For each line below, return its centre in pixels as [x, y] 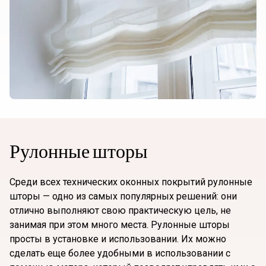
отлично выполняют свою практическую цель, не [120, 211]
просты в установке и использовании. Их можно [118, 239]
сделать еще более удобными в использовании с [120, 254]
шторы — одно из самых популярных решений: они [123, 197]
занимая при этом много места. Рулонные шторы [120, 225]
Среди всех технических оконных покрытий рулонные [131, 182]
